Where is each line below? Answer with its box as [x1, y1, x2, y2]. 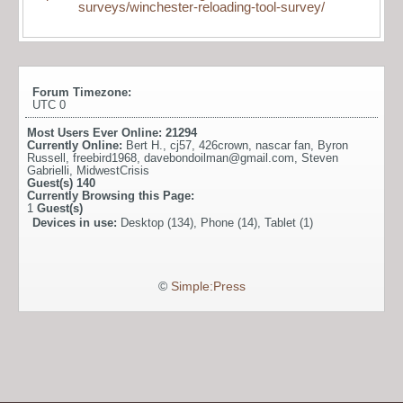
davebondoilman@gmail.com [144, 151, 294, 166]
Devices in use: [32, 216, 121, 230]
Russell [27, 151, 66, 166]
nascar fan [255, 139, 310, 153]
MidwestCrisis [76, 164, 149, 178]
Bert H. [126, 139, 163, 153]
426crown [199, 139, 248, 153]
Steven [301, 151, 338, 166]
